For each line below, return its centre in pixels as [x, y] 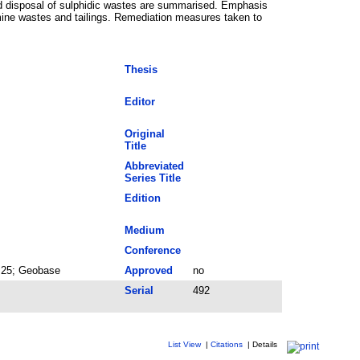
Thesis [141, 69]
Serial [139, 290]
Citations [226, 344]
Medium [144, 230]
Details [264, 344]
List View [184, 344]
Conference [152, 250]
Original [144, 133]
